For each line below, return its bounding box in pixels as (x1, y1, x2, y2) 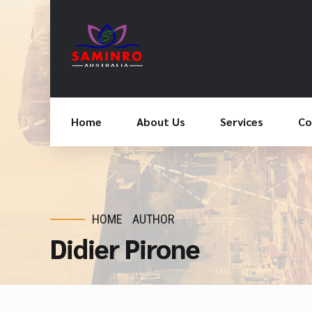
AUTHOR (132, 212, 175, 226)
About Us (136, 114, 185, 129)
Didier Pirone (50, 230, 201, 265)
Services (220, 114, 263, 129)
